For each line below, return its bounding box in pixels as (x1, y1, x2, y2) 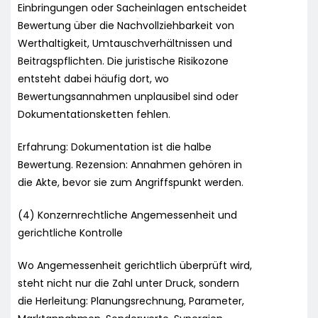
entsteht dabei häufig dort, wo (18, 71, 169, 86)
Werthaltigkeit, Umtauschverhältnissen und (18, 35, 232, 50)
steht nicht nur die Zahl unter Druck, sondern (18, 275, 239, 290)
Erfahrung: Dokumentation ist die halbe (18, 139, 212, 154)
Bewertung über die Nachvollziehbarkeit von (18, 18, 234, 33)
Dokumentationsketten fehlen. (18, 106, 170, 121)
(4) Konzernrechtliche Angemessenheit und (18, 207, 237, 222)
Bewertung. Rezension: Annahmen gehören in (18, 157, 242, 172)
